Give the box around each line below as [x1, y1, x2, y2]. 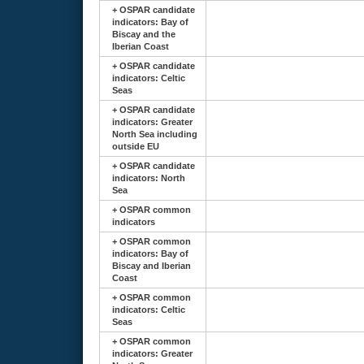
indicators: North [112, 173, 185, 183]
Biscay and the [112, 29, 175, 39]
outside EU [112, 141, 159, 151]
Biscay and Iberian [112, 261, 191, 271]
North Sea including [112, 129, 197, 139]
